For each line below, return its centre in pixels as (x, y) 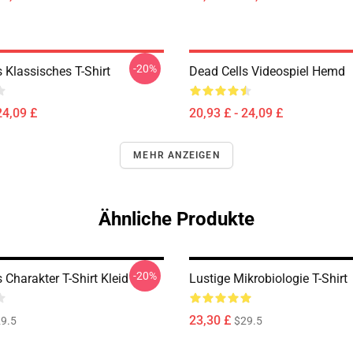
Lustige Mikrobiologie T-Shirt (268, 279)
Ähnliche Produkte (176, 219)
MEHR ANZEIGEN (176, 155)
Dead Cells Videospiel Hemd (267, 71)
